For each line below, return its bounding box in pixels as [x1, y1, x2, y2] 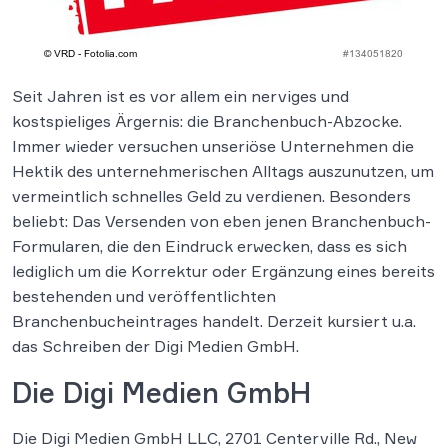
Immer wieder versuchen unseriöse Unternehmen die [12, 136, 414, 156]
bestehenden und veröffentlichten [12, 286, 276, 306]
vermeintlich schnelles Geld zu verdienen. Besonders [12, 186, 411, 206]
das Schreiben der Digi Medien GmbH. [12, 336, 299, 356]
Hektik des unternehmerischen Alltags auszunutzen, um [12, 161, 434, 181]
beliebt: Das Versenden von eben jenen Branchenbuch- [12, 211, 431, 231]
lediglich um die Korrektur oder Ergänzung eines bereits [12, 261, 435, 281]
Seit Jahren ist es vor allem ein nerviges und [12, 86, 349, 106]
